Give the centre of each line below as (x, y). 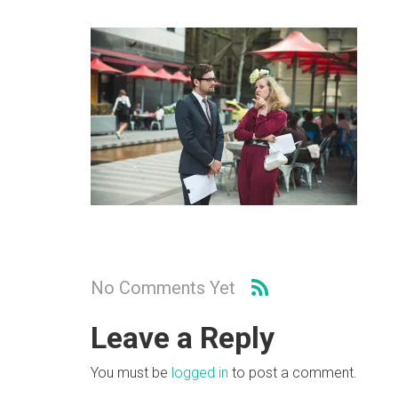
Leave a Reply (183, 338)
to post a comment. (293, 373)
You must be (131, 373)
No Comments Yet (163, 287)
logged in (200, 373)
